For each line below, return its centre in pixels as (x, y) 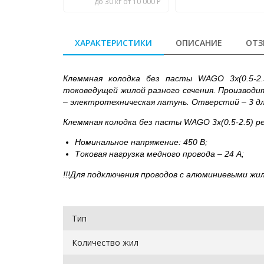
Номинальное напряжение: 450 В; (141, 142)
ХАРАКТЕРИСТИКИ (113, 42)
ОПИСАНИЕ (199, 42)
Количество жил (105, 242)
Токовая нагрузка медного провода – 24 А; (159, 154)
